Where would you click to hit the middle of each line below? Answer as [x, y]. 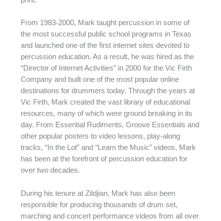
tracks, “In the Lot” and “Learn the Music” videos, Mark [108, 148]
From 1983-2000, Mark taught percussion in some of [105, 23]
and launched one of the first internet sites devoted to [105, 46]
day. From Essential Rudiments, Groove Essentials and [110, 125]
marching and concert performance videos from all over [110, 216]
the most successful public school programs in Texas [106, 34]
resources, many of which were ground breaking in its [106, 114]
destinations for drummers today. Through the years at [108, 91]
